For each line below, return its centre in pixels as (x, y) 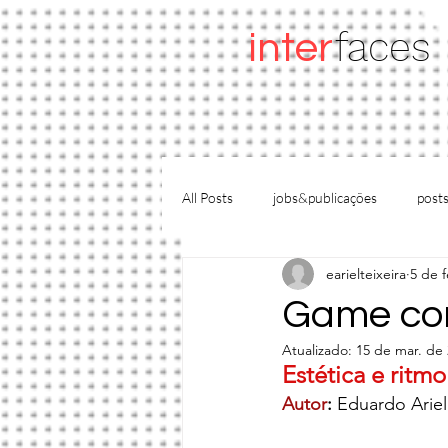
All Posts (207, 197)
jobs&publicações (325, 197)
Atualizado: (319, 350)
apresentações (265, 277)
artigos (370, 277)
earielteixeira (366, 273)
